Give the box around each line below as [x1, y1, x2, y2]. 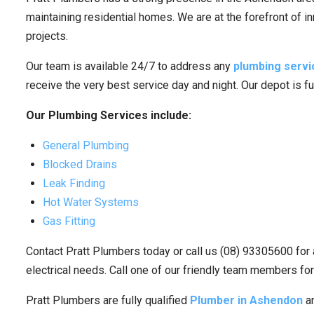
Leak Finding [43, 177, 106, 191]
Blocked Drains [43, 158, 118, 172]
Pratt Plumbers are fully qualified [26, 294, 191, 308]
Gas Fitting [43, 214, 96, 228]
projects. [26, 29, 69, 43]
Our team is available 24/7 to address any [26, 60, 234, 74]
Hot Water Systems [43, 196, 139, 210]
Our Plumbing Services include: [26, 109, 192, 123]
